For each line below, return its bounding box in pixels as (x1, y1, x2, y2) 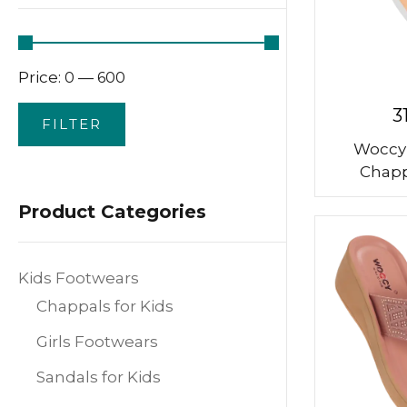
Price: (18, 67, 65, 86)
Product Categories (18, 200, 206, 223)
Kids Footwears (18, 268, 139, 287)
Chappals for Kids (36, 296, 174, 315)
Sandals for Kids (36, 367, 161, 386)
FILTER (41, 114, 103, 133)
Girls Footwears (36, 332, 158, 351)
